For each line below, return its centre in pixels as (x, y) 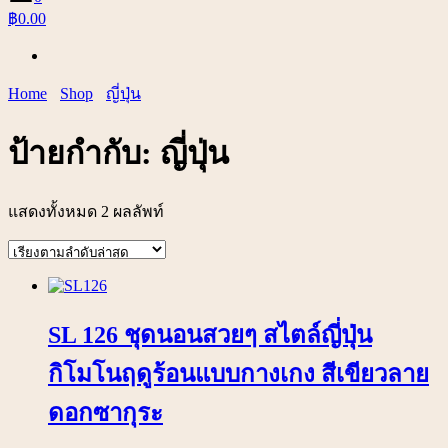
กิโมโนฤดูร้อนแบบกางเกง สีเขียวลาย (238, 374)
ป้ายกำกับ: (84, 152)
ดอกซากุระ (105, 413)
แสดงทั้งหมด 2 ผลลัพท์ (86, 212)
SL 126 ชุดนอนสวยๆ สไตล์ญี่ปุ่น (210, 335)
